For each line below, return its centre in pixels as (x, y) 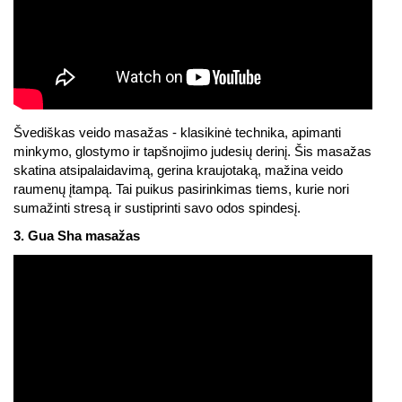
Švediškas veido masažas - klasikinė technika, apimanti (177, 133)
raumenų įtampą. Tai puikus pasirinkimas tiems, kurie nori (181, 189)
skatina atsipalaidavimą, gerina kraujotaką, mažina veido (178, 170)
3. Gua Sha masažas (77, 236)
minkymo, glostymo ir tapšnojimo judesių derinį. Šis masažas (192, 152)
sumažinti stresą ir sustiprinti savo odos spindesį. (157, 208)
